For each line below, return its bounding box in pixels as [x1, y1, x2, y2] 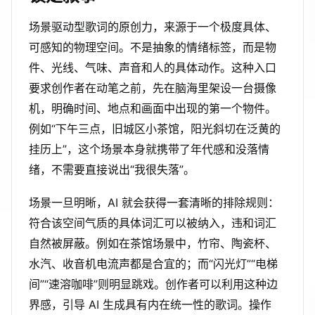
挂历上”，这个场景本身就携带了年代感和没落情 [29, 142, 269, 156]
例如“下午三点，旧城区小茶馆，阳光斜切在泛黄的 [29, 122, 281, 136]
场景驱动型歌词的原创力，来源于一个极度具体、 [29, 20, 276, 34]
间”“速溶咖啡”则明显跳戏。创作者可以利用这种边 [29, 277, 278, 291]
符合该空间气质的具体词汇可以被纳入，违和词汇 [29, 216, 276, 230]
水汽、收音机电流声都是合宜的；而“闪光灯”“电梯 [29, 257, 278, 271]
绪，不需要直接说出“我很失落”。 [29, 162, 195, 176]
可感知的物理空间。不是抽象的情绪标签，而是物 [29, 40, 276, 54]
